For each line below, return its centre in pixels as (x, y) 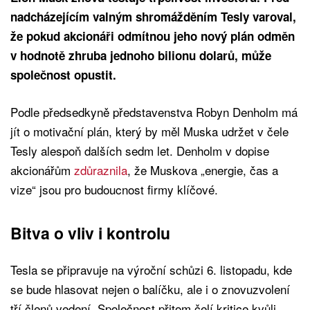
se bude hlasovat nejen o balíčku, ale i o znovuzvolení (150, 289)
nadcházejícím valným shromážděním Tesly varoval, (153, 17)
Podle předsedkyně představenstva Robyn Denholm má (154, 112)
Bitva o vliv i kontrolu (90, 233)
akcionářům (42, 170)
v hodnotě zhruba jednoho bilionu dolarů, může (141, 56)
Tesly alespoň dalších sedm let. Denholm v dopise (140, 151)
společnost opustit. (63, 75)
